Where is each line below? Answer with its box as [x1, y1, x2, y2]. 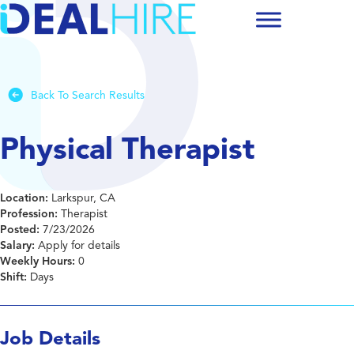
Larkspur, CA [48, 191, 115, 205]
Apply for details [35, 239, 120, 253]
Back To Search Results [31, 88, 145, 102]
